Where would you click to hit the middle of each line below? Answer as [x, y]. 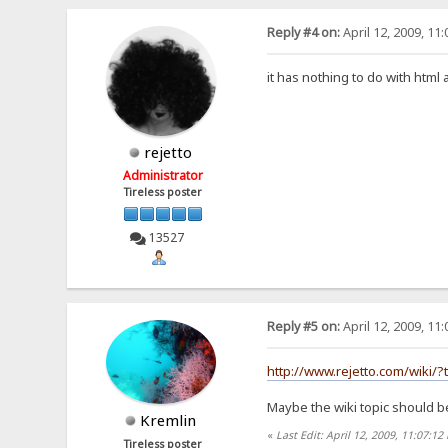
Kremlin [168, 420]
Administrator [163, 176]
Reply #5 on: [303, 326]
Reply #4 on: [303, 33]
